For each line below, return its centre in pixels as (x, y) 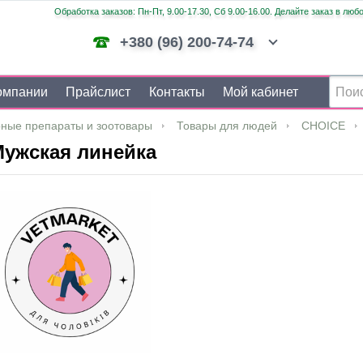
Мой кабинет (260, 92)
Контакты (177, 92)
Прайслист (98, 92)
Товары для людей (227, 126)
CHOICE (323, 126)
